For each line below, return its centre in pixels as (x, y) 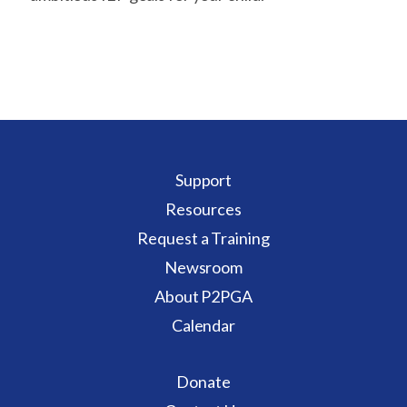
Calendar (203, 325)
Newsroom (203, 267)
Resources (203, 209)
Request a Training (203, 238)
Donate (203, 382)
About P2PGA (203, 296)
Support (203, 180)
